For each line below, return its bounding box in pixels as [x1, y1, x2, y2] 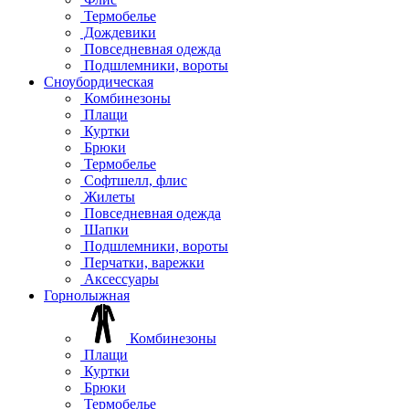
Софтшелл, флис [80, 172, 187, 188]
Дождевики [80, 24, 156, 40]
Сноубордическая [44, 73, 153, 89]
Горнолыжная [44, 287, 130, 303]
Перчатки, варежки [80, 254, 204, 270]
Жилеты [80, 188, 135, 204]
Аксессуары [80, 270, 159, 287]
